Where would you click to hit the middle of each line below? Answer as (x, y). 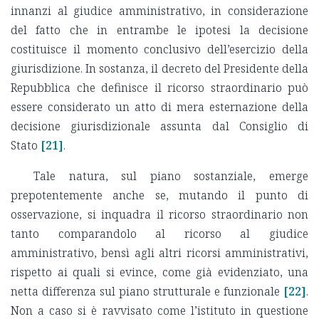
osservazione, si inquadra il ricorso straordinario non (159, 215)
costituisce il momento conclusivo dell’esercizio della (159, 49)
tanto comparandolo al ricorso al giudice (159, 234)
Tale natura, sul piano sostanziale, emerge (171, 176)
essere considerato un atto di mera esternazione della (159, 107)
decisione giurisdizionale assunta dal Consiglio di (159, 126)
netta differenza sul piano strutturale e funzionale (145, 292)
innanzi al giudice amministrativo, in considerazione (159, 11)
